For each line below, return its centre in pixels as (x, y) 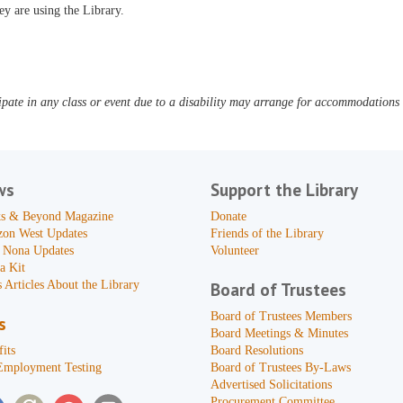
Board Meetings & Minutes (279, 333)
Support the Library (284, 190)
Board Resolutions (256, 350)
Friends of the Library (267, 233)
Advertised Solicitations (271, 385)
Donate (228, 216)
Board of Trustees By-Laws (280, 367)
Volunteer (234, 251)
